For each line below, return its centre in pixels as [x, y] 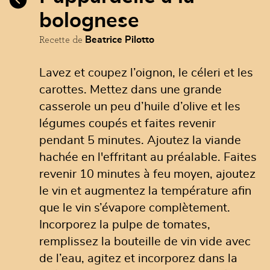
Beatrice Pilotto [120, 40]
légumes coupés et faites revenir [127, 124]
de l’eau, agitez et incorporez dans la [138, 259]
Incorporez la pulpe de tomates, [125, 225]
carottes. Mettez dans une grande [130, 90]
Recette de [62, 40]
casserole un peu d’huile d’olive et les [140, 107]
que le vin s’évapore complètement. [135, 208]
